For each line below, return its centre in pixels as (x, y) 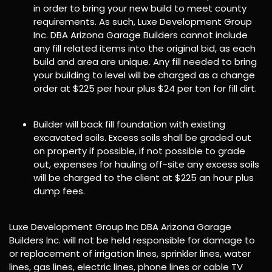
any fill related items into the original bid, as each (144, 48)
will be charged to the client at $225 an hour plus (144, 177)
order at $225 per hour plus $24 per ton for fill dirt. (145, 88)
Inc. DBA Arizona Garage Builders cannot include (141, 35)
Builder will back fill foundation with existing (129, 124)
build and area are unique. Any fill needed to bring (145, 61)
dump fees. (59, 191)
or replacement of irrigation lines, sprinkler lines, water (130, 253)
